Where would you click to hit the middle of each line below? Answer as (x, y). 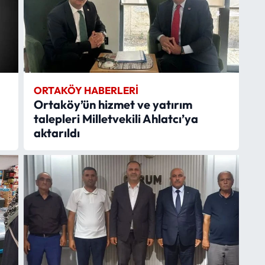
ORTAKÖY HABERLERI (86, 90)
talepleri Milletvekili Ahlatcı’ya (116, 118)
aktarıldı (56, 132)
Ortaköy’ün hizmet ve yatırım (113, 104)
